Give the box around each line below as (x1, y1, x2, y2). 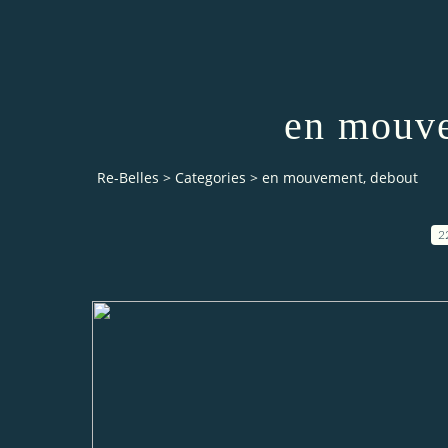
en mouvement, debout (262, 168, 418, 188)
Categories (175, 168, 246, 188)
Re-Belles (97, 168, 159, 188)
